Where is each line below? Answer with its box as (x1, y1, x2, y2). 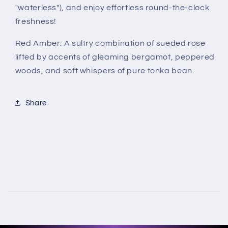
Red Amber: (15, 39, 64, 47)
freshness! (15, 17, 57, 25)
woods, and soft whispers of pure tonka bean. (15, 66, 194, 75)
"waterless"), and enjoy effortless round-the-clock (15, 3, 210, 12)
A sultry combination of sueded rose (64, 39, 206, 47)
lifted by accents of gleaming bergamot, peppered (15, 52, 215, 61)
